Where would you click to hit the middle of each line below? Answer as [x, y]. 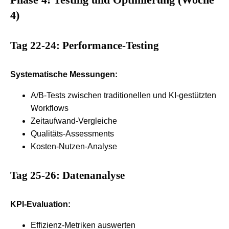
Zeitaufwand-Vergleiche [74, 121]
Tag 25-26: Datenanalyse [67, 175]
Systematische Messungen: [64, 74]
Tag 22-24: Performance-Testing [85, 46]
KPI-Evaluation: [40, 204]
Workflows [50, 108]
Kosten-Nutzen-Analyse [74, 146]
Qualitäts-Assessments [72, 133]
